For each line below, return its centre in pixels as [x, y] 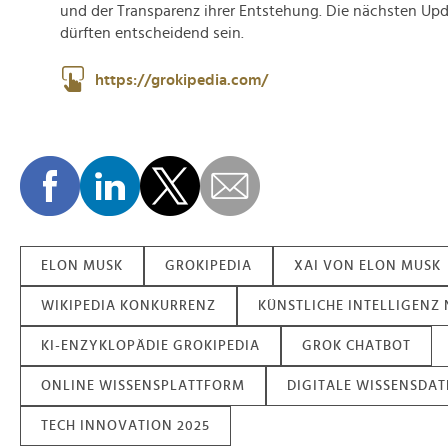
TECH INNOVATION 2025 [125, 426]
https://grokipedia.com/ [181, 80]
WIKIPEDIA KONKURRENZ [128, 306]
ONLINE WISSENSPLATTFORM [143, 386]
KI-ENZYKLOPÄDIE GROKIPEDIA [150, 346]
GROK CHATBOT [356, 346]
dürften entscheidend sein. [152, 33]
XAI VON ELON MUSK [367, 266]
